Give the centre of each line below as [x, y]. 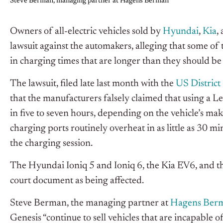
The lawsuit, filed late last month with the [93, 84]
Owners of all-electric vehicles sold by [86, 32]
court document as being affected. [77, 181]
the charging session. [51, 144]
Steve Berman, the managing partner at [90, 203]
